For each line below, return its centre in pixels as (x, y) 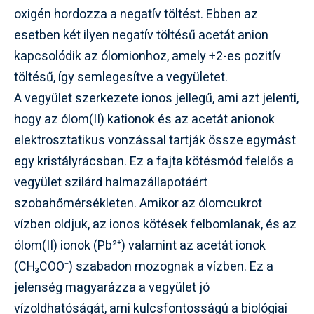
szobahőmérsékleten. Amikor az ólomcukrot (138, 203)
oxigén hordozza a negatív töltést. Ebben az (136, 14)
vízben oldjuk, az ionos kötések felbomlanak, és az (155, 224)
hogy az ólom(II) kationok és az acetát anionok (144, 119)
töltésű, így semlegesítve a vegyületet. (121, 77)
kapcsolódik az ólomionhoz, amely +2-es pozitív (148, 56)
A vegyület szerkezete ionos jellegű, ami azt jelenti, (156, 98)
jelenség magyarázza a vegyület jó (112, 287)
